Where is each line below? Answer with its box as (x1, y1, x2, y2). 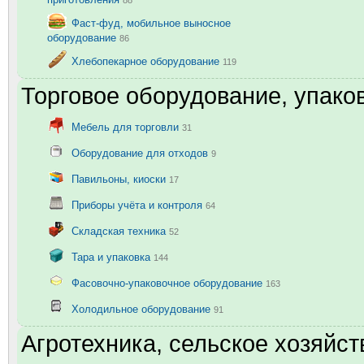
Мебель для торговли (71, 120, 182, 133)
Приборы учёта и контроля (71, 198, 206, 211)
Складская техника (71, 224, 169, 237)
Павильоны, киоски (71, 172, 169, 185)
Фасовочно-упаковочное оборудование (71, 276, 266, 289)
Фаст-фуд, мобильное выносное (71, 16, 231, 29)
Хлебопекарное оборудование (71, 54, 223, 67)
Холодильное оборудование (71, 302, 214, 315)
